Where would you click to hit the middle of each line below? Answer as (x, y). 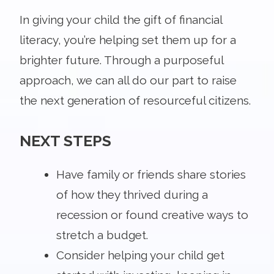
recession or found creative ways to (152, 214)
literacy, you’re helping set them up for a (128, 39)
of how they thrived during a (132, 194)
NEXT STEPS (65, 140)
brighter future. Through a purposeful (121, 60)
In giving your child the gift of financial (121, 19)
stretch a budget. (102, 235)
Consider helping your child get (140, 255)
